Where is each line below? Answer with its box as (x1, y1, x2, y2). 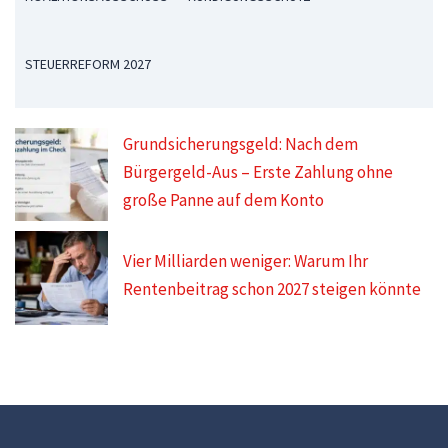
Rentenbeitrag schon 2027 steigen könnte (123, 278, 422, 301)
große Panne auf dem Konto (123, 189, 325, 212)
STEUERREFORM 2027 (25, 55, 151, 73)
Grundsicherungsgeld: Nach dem (123, 133, 359, 156)
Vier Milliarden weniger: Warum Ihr (123, 250, 369, 273)
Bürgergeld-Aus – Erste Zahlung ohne (123, 161, 394, 184)
